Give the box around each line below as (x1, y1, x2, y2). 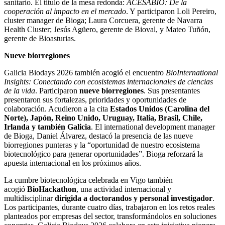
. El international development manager (91, 122, 215, 131)
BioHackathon (25, 184, 76, 193)
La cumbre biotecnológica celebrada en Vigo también (4, 175, 173, 184)
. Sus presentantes (144, 86, 200, 95)
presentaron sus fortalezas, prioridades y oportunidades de (4, 95, 186, 104)
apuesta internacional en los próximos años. (4, 158, 141, 167)
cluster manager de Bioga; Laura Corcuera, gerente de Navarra (4, 16, 202, 25)
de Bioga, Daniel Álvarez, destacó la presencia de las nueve (4, 131, 193, 140)
